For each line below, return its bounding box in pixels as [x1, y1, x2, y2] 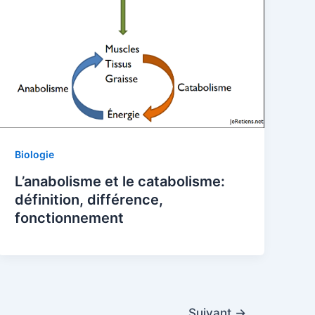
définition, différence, [15, 191, 164, 209]
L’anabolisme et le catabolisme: [15, 173, 226, 191]
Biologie [15, 148, 55, 160]
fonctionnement [15, 210, 124, 227]
